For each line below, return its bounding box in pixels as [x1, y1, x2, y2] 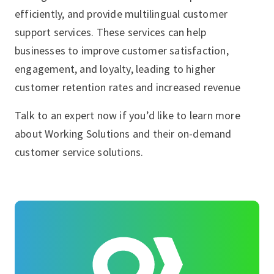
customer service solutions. [15, 145, 144, 159]
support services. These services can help [15, 25, 207, 39]
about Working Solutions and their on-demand [15, 127, 232, 141]
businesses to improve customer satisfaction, [15, 43, 229, 57]
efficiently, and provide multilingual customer [15, 7, 228, 21]
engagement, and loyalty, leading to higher [15, 62, 216, 76]
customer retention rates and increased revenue [15, 80, 241, 94]
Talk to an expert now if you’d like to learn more [15, 108, 240, 122]
